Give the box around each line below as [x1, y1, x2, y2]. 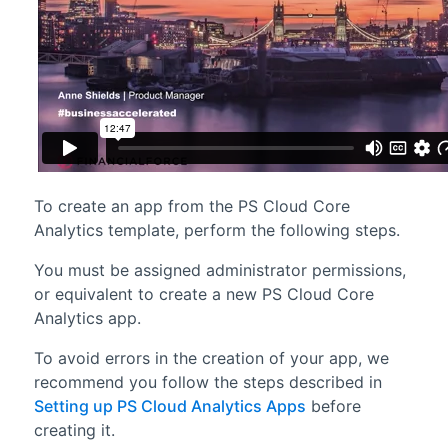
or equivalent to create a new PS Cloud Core [33, 283, 374, 304]
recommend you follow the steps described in [33, 371, 382, 392]
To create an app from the [33, 195, 238, 216]
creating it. [33, 419, 115, 440]
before [305, 395, 361, 416]
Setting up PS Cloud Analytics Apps [33, 395, 306, 416]
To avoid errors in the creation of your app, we [33, 347, 389, 368]
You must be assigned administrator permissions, [33, 259, 406, 280]
